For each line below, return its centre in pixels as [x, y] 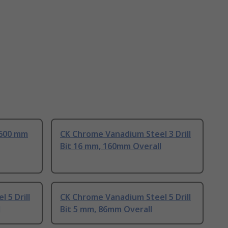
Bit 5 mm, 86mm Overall [106, 209]
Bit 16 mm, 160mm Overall [111, 146]
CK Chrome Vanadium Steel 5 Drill [125, 197]
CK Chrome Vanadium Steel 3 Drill [125, 134]
